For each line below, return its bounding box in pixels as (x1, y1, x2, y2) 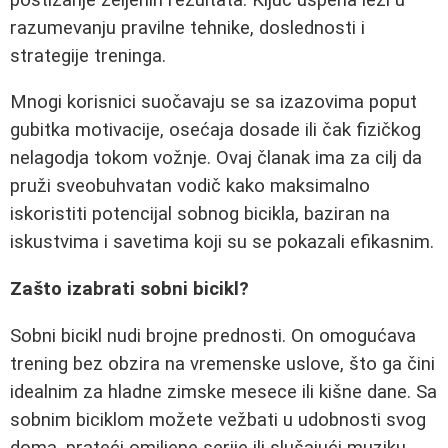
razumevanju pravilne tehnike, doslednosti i (10, 16, 365, 39)
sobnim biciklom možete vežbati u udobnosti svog (10, 408, 426, 431)
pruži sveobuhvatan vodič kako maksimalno (10, 175, 370, 198)
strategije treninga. (10, 44, 166, 67)
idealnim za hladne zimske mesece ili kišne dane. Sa (10, 380, 437, 403)
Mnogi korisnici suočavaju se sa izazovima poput (10, 91, 417, 114)
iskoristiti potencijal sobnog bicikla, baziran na (10, 203, 390, 226)
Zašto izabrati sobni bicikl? (10, 278, 249, 300)
